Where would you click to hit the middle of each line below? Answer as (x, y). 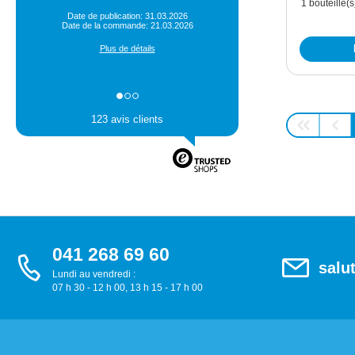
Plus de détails (127, 49)
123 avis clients (127, 120)
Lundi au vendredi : (94, 274)
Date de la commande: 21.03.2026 (127, 26)
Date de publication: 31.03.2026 (127, 16)
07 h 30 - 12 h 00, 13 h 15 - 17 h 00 (128, 287)
